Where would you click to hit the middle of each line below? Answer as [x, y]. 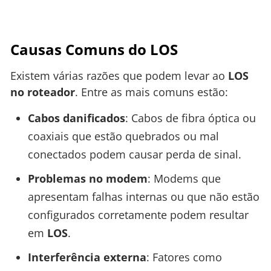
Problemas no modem [87, 179]
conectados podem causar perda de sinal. [134, 155]
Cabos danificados [76, 118]
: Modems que [184, 179]
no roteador [43, 92]
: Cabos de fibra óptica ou [190, 118]
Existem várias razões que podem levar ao [119, 75]
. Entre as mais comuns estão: [152, 92]
